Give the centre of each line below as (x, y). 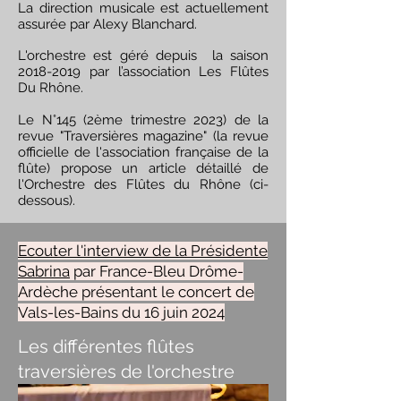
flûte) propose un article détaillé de (143, 168)
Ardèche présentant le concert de (136, 292)
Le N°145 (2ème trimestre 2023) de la (143, 120)
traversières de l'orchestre (128, 371)
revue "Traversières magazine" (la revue (143, 136)
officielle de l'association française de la (143, 152)
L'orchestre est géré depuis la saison (143, 55)
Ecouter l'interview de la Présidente (143, 251)
